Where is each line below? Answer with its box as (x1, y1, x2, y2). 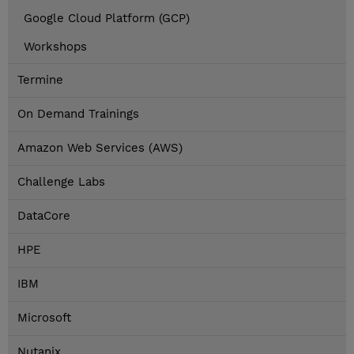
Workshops (24, 40, 87, 55)
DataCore (17, 209, 70, 224)
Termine (17, 73, 63, 88)
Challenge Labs (17, 175, 105, 190)
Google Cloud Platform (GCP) (24, 11, 190, 26)
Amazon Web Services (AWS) (17, 141, 183, 156)
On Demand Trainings (17, 107, 139, 122)
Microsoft (17, 311, 71, 326)
